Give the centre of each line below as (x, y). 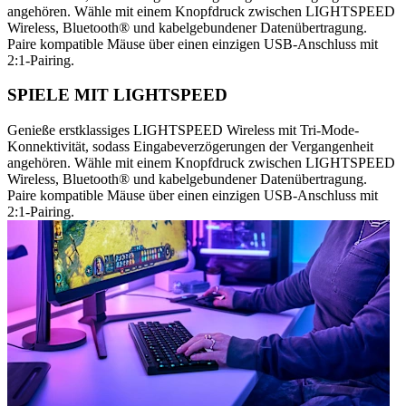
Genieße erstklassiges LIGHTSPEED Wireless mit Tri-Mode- (183, 130)
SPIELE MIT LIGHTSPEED (117, 95)
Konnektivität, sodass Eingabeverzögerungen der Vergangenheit (190, 147)
